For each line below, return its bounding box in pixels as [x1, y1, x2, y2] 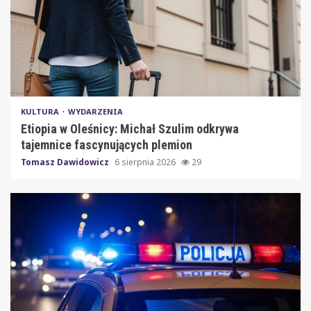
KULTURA [21, 106, 61, 117]
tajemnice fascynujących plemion [21, 137, 192, 152]
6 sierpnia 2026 [115, 155, 178, 168]
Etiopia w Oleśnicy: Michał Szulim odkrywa [21, 121, 239, 136]
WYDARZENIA [68, 106, 123, 117]
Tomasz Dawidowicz [21, 155, 111, 168]
